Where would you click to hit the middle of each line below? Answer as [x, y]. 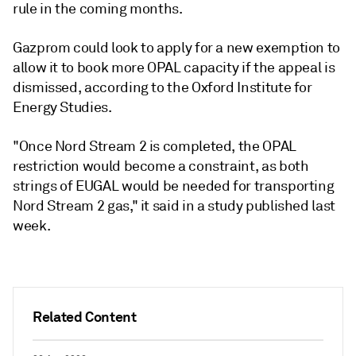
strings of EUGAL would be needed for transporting [174, 186]
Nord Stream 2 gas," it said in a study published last [174, 206]
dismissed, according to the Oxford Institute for [163, 88]
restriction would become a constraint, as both [161, 166]
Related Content [85, 317]
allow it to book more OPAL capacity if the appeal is [174, 68]
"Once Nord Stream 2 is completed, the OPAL [155, 147]
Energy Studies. [62, 108]
